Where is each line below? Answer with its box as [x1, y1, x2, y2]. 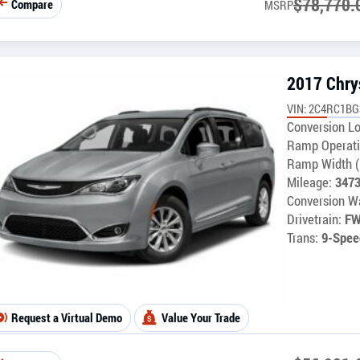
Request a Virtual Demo [11, 309, 122, 325]
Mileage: [287, 174, 335, 192]
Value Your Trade [162, 309, 240, 325]
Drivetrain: [287, 211, 342, 229]
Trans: [287, 229, 318, 247]
